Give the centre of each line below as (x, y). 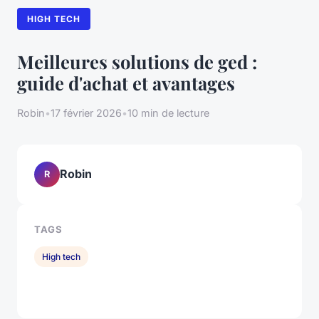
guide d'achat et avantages (126, 82)
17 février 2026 (86, 113)
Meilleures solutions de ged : (137, 61)
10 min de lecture (168, 113)
